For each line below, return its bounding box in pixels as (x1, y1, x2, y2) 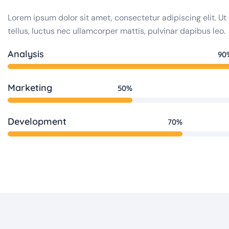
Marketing (8, 82, 52, 94)
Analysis (8, 48, 44, 60)
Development (8, 116, 66, 127)
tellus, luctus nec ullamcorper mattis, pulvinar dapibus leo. (8, 26, 225, 36)
